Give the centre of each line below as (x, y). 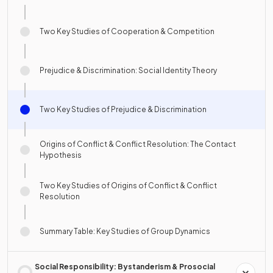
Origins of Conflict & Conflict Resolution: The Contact (138, 144)
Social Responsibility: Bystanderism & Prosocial (125, 267)
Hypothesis (61, 155)
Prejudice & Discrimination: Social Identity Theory (128, 70)
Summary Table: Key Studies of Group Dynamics (125, 231)
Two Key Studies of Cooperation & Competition (127, 31)
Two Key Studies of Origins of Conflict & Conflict (128, 186)
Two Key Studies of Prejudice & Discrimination (123, 109)
